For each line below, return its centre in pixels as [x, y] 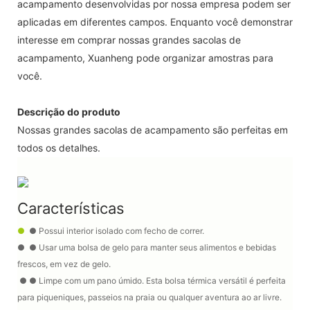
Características [71, 208]
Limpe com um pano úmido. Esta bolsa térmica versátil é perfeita [162, 280]
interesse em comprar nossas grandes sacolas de [129, 39]
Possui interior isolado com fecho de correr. [121, 230]
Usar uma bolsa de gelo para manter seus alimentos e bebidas [157, 247]
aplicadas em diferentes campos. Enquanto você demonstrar [155, 21]
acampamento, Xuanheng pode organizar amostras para [145, 57]
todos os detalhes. [59, 147]
